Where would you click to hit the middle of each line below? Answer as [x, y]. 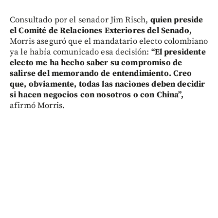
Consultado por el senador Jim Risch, [80, 20]
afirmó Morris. [37, 106]
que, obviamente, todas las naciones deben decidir [108, 84]
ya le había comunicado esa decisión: [81, 52]
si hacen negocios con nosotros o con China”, [97, 95]
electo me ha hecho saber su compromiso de [96, 63]
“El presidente [178, 52]
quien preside [177, 20]
